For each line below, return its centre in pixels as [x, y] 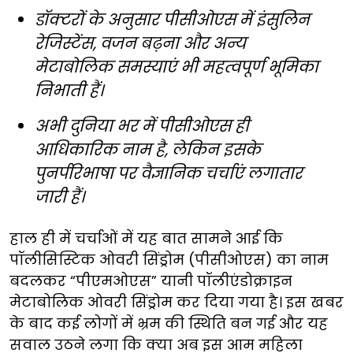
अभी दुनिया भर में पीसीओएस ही [142, 126]
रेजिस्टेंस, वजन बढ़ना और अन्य [140, 43]
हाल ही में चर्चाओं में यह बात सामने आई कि [146, 238]
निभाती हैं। [69, 90]
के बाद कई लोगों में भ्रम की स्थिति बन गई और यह [169, 323]
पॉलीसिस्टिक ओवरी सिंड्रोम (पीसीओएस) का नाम [169, 259]
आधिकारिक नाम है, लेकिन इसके [148, 149]
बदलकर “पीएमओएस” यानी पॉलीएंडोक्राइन [151, 281]
